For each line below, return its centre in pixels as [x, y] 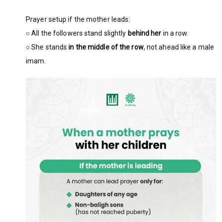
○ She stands [47, 47]
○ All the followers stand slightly [77, 33]
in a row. [175, 33]
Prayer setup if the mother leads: [78, 19]
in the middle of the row [106, 47]
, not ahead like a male [179, 47]
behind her [144, 33]
